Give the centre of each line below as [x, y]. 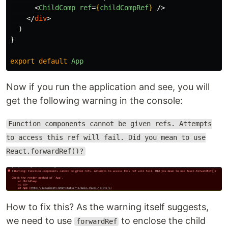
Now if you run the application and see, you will [108, 87]
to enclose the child [162, 221]
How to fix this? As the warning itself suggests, [107, 207]
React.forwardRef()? [45, 151]
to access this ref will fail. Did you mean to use [106, 138]
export [22, 61]
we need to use [40, 221]
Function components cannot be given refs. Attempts [110, 124]
